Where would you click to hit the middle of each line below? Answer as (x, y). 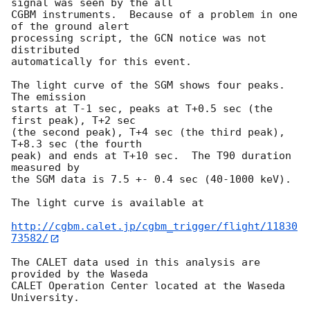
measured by (45, 168)
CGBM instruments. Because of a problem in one (154, 15)
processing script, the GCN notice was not (139, 38)
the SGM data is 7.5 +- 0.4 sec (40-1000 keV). (151, 180)
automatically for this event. (101, 62)
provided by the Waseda (80, 274)
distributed (45, 50)
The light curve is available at (108, 203)
